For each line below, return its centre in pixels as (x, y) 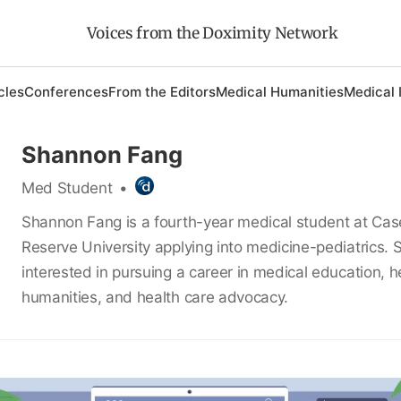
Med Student (67, 188)
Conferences (66, 92)
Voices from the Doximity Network (212, 33)
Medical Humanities (279, 92)
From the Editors (162, 92)
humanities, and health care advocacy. (157, 297)
